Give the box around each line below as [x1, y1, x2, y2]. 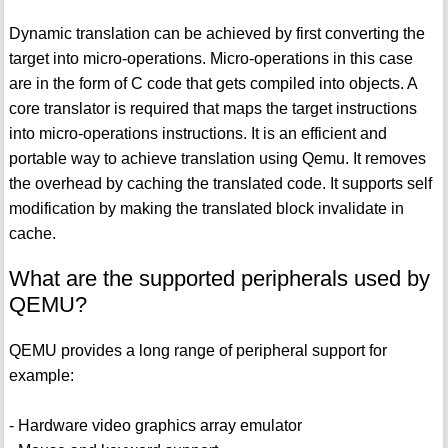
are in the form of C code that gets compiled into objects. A [8, 74, 417, 92]
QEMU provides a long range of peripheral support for [8, 341, 387, 359]
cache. [8, 224, 56, 242]
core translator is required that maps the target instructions [8, 99, 417, 117]
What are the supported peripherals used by [8, 265, 430, 291]
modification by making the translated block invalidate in [8, 199, 404, 217]
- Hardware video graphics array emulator [8, 416, 302, 434]
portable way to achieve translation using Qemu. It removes [8, 149, 426, 167]
